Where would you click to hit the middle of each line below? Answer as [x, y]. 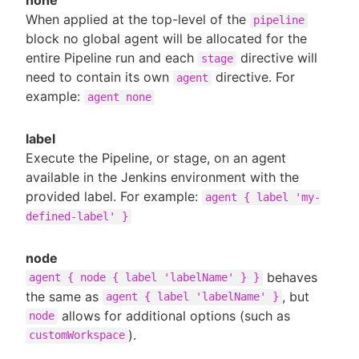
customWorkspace [77, 335]
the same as [64, 296]
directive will [277, 57]
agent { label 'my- [263, 197]
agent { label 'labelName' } [192, 297]
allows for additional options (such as [174, 315]
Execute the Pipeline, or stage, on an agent [156, 157]
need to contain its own [99, 77]
